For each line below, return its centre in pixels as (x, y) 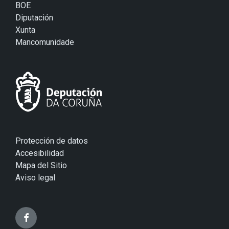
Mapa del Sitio (41, 166)
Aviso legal (35, 178)
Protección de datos (52, 141)
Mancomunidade (45, 42)
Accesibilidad (40, 153)
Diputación (34, 17)
